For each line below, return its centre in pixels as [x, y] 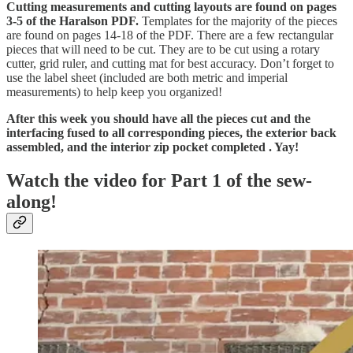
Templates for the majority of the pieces [240, 20]
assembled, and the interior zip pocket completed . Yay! [152, 147]
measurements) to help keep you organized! [114, 91]
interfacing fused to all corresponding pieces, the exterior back [171, 132]
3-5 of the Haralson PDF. [74, 20]
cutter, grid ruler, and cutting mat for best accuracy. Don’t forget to [170, 63]
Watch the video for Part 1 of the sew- [159, 180]
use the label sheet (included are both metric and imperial [147, 77]
